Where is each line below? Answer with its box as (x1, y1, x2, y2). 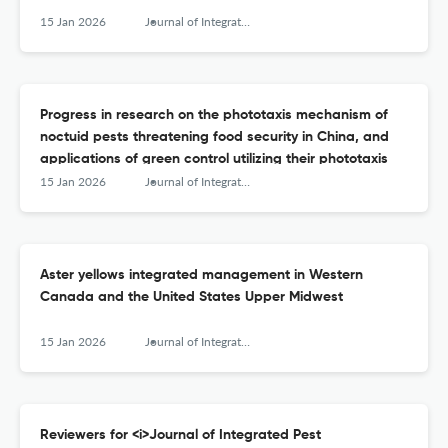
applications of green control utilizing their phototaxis (40, 152, 388, 167)
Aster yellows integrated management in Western (40, 268, 363, 283)
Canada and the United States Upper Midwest (40, 290, 343, 305)
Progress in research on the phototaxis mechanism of (40, 108, 388, 123)
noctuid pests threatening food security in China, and (40, 130, 389, 145)
